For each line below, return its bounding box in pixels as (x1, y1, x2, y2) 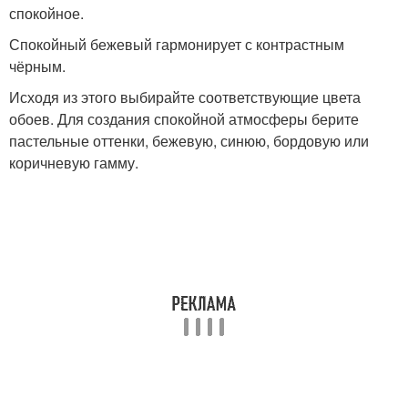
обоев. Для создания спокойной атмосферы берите (9, 108, 359, 129)
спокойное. (9, 3, 84, 24)
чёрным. (9, 56, 66, 76)
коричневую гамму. (9, 152, 138, 173)
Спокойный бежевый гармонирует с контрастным (9, 34, 344, 55)
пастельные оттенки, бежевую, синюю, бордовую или (9, 130, 369, 151)
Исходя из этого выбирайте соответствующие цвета (9, 87, 361, 107)
